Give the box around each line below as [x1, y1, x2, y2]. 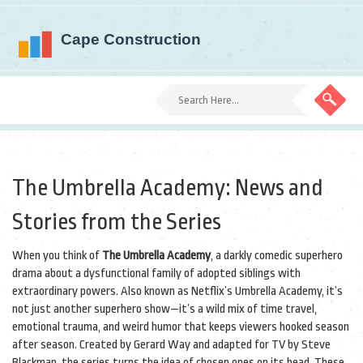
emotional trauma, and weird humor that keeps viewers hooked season [12, 320, 349, 334]
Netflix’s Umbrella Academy [191, 284, 322, 298]
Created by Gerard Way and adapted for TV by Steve [77, 338, 331, 352]
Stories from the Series [12, 209, 221, 235]
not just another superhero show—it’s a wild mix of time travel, [12, 302, 317, 316]
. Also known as [116, 284, 191, 298]
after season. [12, 338, 77, 352]
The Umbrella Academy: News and [12, 175, 323, 201]
